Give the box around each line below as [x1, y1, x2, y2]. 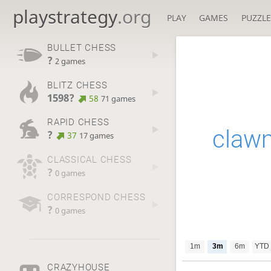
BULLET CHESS [47, 42, 117, 54]
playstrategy [13, 4, 117, 29]
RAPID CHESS [47, 117, 109, 128]
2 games [54, 56, 85, 67]
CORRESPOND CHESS [47, 191, 146, 203]
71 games [101, 93, 136, 104]
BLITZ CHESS [47, 79, 108, 91]
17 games [79, 131, 114, 142]
